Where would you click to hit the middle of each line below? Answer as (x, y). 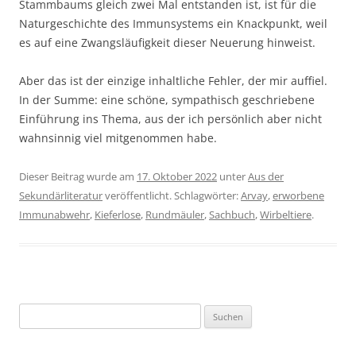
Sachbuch (232, 215)
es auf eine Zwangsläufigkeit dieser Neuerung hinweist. (167, 43)
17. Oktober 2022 (177, 177)
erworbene (298, 196)
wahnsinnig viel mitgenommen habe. (118, 138)
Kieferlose (118, 215)
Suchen (36, 313)
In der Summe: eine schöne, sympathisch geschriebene (167, 100)
